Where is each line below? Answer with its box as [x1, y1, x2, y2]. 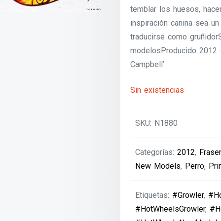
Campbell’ [130, 60, 165, 70]
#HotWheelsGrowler [135, 204, 206, 214]
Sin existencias [130, 85, 184, 95]
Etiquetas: [135, 190, 173, 200]
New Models [135, 161, 181, 171]
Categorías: [135, 147, 178, 157]
